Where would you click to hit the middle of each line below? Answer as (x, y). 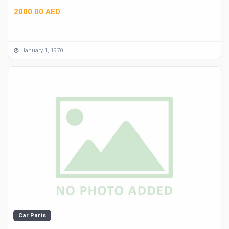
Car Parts (32, 216)
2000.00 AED (37, 12)
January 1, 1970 (42, 50)
